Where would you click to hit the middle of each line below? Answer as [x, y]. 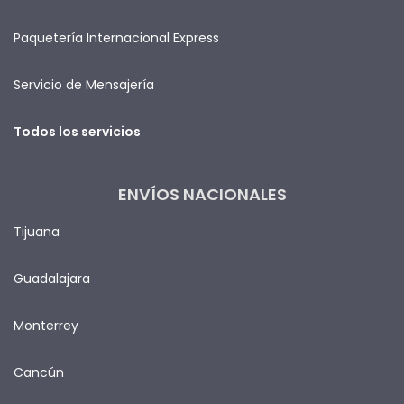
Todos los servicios [77, 131]
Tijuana [37, 231]
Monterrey [46, 325]
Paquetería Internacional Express [116, 37]
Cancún [39, 372]
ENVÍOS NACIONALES [202, 194]
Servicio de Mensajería [84, 84]
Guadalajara [52, 278]
